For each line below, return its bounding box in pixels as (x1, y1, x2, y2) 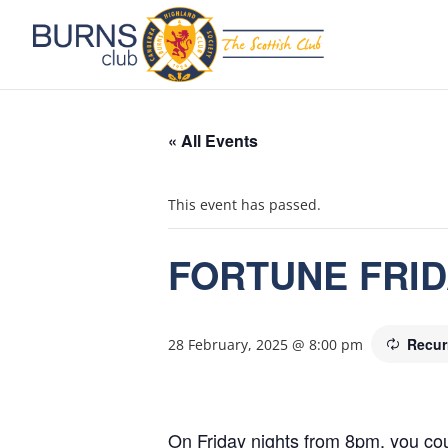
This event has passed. (168, 195, 321, 214)
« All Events (168, 129, 258, 152)
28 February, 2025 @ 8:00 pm (168, 335, 363, 354)
